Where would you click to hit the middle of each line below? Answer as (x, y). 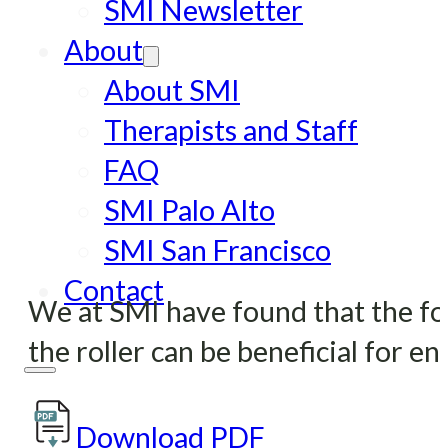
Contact (114, 289)
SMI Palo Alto (189, 209)
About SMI (172, 89)
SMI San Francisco (217, 249)
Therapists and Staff (231, 129)
